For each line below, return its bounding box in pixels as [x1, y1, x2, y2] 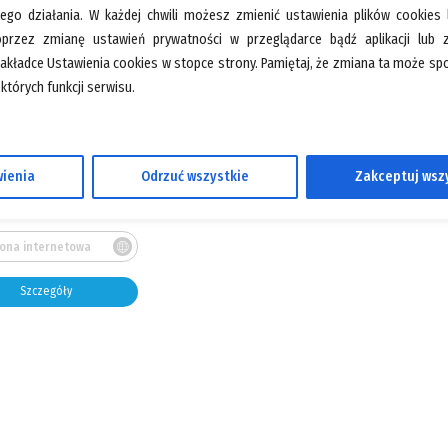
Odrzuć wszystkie [141, 168, 249, 186]
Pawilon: [7, 148, 53, 163]
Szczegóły [19, 284, 72, 299]
